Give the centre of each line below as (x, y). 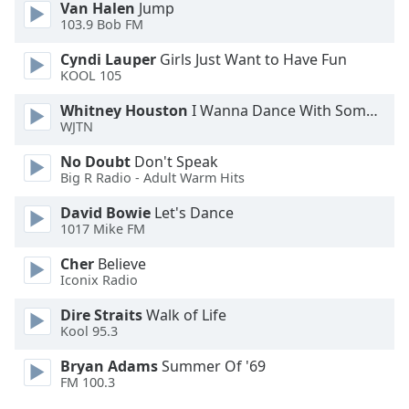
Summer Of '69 (212, 366)
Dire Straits (101, 315)
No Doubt (95, 162)
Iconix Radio (99, 280)
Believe (120, 264)
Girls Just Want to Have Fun (252, 59)
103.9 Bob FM (102, 25)
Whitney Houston (124, 110)
